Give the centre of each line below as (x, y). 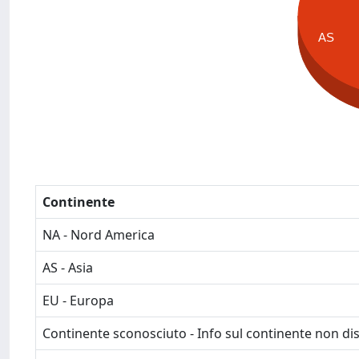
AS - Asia (68, 268)
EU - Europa (78, 301)
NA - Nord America (99, 235)
